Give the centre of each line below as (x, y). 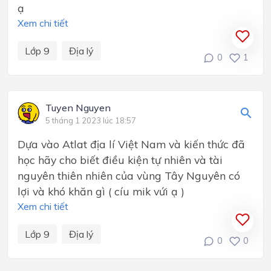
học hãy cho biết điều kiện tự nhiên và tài (120, 159)
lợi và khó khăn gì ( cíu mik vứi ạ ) (101, 191)
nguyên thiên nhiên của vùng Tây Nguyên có (129, 175)
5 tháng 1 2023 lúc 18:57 (91, 120)
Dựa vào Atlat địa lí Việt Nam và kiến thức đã (131, 144)
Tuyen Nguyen (78, 107)
